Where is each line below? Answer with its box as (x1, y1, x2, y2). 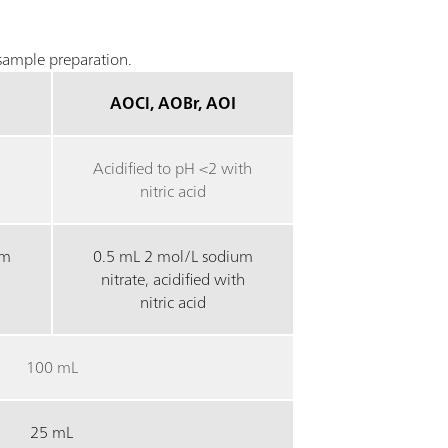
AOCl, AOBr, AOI (109, 88, 236, 117)
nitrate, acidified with (100, 264, 245, 293)
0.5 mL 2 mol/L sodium (92, 241, 253, 270)
